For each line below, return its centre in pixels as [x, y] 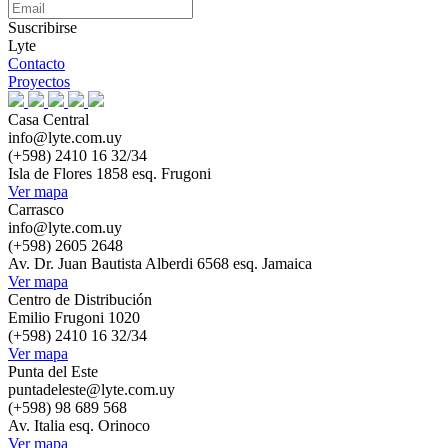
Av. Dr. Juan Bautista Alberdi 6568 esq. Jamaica [160, 263]
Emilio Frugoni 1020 [74, 317]
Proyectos [39, 81]
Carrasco [36, 209]
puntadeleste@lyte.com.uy [91, 389]
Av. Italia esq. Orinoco [79, 425]
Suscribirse [42, 27]
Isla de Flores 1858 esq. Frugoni [109, 173]
